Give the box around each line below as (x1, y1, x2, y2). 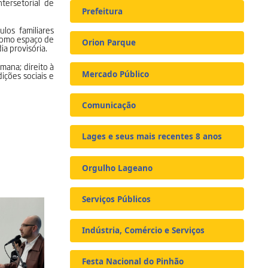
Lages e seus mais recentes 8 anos (82, 131, 223, 142)
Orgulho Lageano (82, 162, 153, 173)
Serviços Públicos (82, 193, 151, 205)
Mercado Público (82, 68, 150, 80)
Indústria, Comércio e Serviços (82, 225, 205, 236)
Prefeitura (82, 5, 123, 17)
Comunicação (82, 99, 136, 111)
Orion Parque (82, 37, 136, 48)
